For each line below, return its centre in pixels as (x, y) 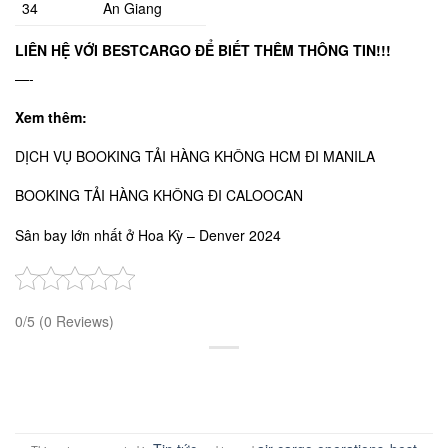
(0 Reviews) (76, 320)
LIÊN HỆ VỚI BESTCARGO (105, 49)
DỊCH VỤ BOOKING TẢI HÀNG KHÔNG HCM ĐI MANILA (195, 156)
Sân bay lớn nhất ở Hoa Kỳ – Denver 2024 (148, 234)
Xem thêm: (51, 117)
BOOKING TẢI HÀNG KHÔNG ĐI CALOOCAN (161, 195)
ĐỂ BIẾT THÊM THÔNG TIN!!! (293, 49)
